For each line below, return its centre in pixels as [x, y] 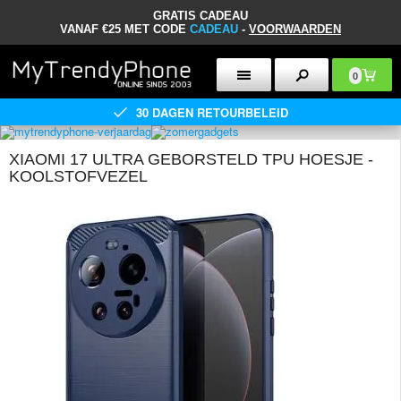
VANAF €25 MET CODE [125, 29]
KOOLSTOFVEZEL [78, 176]
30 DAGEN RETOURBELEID [212, 112]
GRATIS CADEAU [200, 16]
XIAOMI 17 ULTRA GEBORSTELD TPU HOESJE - [191, 159]
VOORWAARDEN [295, 29]
